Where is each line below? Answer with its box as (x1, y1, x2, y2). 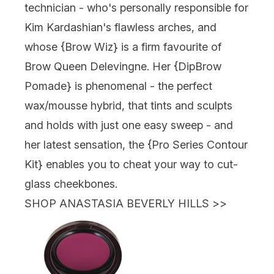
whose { (24, 40, 65, 53)
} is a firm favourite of (113, 40, 221, 53)
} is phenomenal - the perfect (67, 79, 212, 92)
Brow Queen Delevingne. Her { (24, 59, 178, 73)
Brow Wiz (65, 40, 113, 53)
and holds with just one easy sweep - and (24, 118, 233, 131)
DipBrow (178, 59, 221, 73)
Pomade (24, 79, 67, 92)
